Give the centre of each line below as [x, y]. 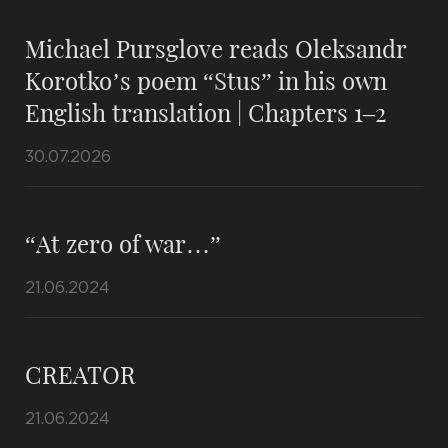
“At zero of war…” [123, 243]
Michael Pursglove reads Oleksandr [215, 48]
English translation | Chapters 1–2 [206, 112]
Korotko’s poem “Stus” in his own [206, 80]
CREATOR [80, 374]
